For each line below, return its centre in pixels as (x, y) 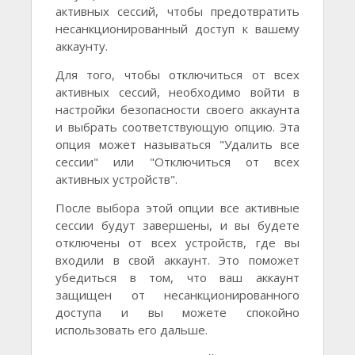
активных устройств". (116, 179)
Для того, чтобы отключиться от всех (177, 75)
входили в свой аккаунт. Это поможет (177, 260)
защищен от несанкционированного (177, 295)
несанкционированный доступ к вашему (177, 29)
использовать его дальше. (132, 330)
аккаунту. (82, 46)
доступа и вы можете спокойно (177, 313)
